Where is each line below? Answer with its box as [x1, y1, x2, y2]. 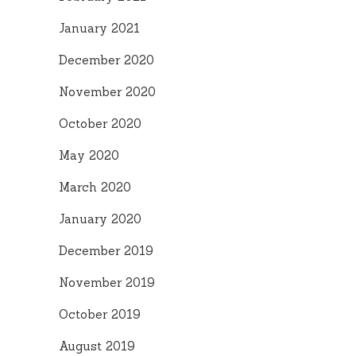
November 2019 [59, 275, 155, 290]
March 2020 [59, 180, 131, 195]
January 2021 [59, 21, 140, 36]
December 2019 [59, 243, 153, 258]
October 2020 [59, 116, 141, 131]
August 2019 [59, 339, 135, 354]
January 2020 [59, 211, 141, 226]
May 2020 [59, 148, 119, 163]
